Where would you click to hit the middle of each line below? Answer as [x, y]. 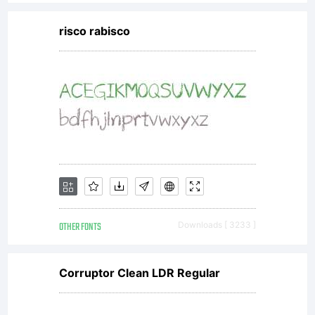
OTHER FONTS [80, 227]
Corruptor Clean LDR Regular [140, 273]
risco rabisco [95, 31]
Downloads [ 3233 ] [217, 225]
